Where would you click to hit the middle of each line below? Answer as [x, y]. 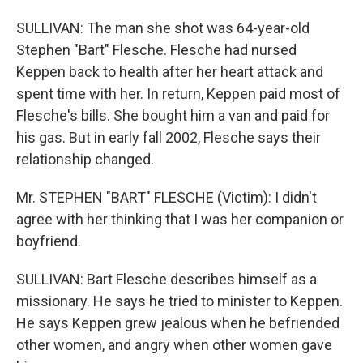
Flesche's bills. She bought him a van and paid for [173, 115]
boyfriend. [49, 241]
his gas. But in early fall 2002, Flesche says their [169, 137]
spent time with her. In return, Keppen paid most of [178, 94]
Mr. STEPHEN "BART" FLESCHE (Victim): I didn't [167, 197]
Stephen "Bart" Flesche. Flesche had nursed [156, 50]
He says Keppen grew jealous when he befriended [178, 323]
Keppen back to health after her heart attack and [170, 72]
